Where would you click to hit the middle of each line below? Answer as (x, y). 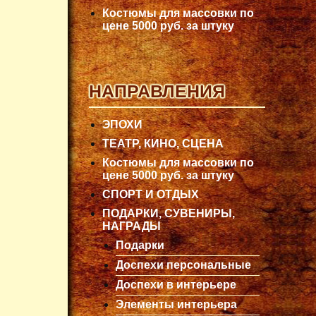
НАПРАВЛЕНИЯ (157, 91)
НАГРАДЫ (132, 226)
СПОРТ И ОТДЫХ (151, 194)
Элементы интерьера (176, 304)
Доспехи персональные (183, 265)
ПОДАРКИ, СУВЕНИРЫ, (169, 213)
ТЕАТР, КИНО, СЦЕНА (163, 143)
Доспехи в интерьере (176, 284)
